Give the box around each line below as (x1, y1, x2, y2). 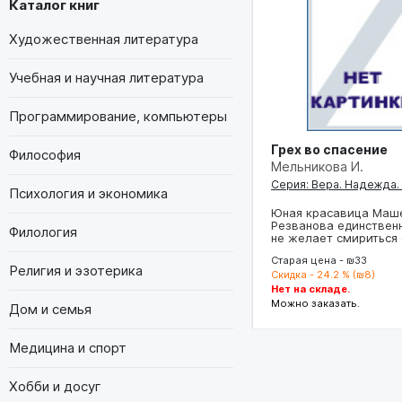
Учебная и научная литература (9, 68, 204, 86)
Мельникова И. (271, 158, 363, 174)
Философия (9, 145, 81, 163)
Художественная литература (9, 30, 198, 48)
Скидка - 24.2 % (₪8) (271, 267, 375, 281)
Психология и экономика (9, 184, 168, 202)
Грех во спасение (271, 141, 388, 157)
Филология (9, 223, 77, 240)
